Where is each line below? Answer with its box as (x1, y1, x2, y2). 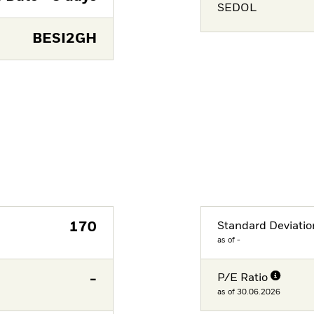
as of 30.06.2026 (217, 288, 281, 296)
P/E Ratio (217, 273, 268, 285)
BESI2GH (32, 32, 97, 46)
